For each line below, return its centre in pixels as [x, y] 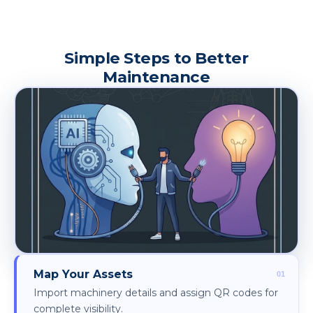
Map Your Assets [83, 275]
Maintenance [156, 77]
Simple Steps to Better [156, 58]
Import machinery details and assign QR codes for [156, 293]
